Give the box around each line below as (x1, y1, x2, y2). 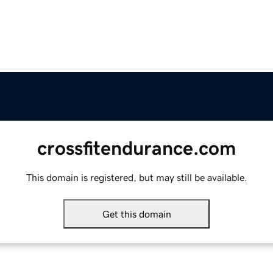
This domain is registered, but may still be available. (26, 172, 247, 183)
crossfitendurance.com (37, 138, 236, 158)
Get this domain (102, 209, 171, 219)
